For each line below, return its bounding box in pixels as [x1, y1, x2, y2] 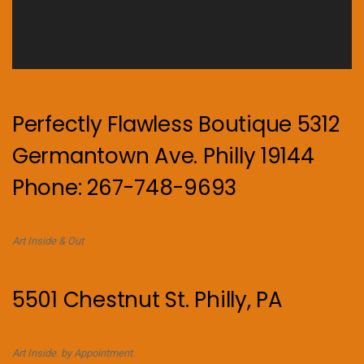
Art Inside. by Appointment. [12, 346, 135, 359]
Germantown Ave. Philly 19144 [12, 141, 314, 171]
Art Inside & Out [12, 234, 84, 247]
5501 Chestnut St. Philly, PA [12, 285, 283, 315]
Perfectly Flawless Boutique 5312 [12, 110, 340, 140]
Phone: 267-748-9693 [12, 173, 237, 203]
